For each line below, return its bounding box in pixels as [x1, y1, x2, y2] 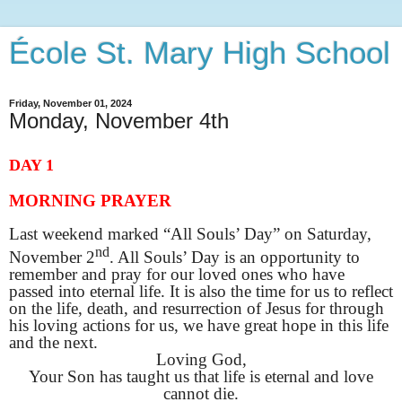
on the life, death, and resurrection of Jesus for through [9, 298, 384, 318]
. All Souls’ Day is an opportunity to [109, 247, 360, 267]
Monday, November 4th [9, 109, 229, 133]
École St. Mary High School [9, 36, 390, 70]
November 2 [9, 247, 95, 267]
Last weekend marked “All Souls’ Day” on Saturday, [9, 224, 371, 244]
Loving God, [155, 349, 247, 369]
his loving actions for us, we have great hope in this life [9, 315, 389, 335]
